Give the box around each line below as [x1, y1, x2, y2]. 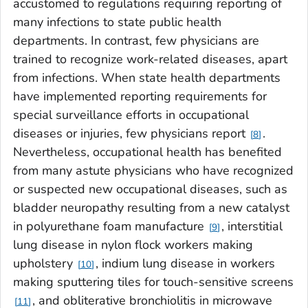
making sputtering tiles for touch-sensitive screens [13, 274, 294, 291]
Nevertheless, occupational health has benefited [13, 144, 282, 161]
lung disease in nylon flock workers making [13, 236, 253, 254]
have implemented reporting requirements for [13, 88, 267, 105]
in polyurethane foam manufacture [13, 218, 208, 235]
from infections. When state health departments [13, 69, 280, 87]
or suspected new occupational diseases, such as [13, 181, 287, 198]
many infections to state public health [13, 14, 221, 31]
